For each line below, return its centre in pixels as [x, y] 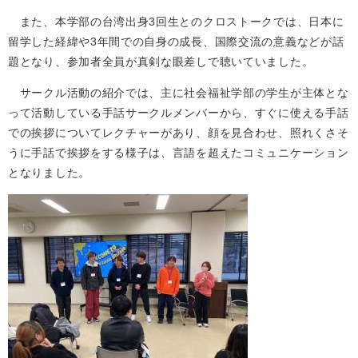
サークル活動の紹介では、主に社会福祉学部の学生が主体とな [179, 93]
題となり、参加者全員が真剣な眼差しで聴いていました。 [161, 62]
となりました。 [49, 173]
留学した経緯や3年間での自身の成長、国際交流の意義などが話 [176, 42]
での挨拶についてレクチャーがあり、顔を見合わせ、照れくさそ [179, 133]
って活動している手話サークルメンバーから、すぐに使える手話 [179, 113]
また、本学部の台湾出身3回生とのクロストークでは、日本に [176, 22]
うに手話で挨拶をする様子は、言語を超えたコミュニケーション [179, 153]
